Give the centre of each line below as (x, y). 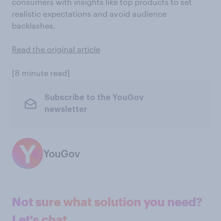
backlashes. (34, 25)
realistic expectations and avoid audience (89, 14)
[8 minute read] (41, 73)
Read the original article (56, 49)
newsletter (66, 109)
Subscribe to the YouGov (94, 97)
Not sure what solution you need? (107, 202)
